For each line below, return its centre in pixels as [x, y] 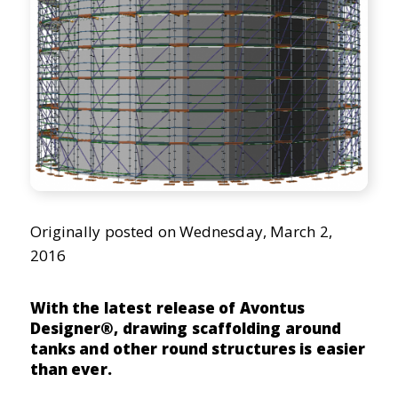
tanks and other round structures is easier [198, 349]
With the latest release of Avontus [167, 308]
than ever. [71, 370]
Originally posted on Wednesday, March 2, [181, 232]
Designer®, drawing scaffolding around [186, 329]
